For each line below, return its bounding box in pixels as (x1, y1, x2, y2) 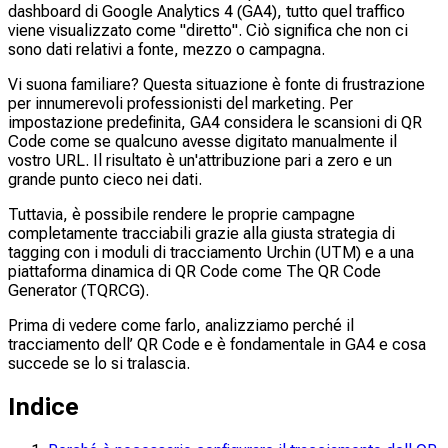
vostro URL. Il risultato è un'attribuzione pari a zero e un (8, 150, 392, 170)
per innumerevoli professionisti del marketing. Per (8, 93, 353, 113)
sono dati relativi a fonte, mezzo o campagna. (8, 39, 325, 59)
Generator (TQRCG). (8, 280, 149, 300)
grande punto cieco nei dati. (8, 169, 202, 189)
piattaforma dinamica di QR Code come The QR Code (8, 261, 381, 281)
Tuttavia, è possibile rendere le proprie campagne (8, 204, 355, 224)
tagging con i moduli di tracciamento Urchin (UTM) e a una (8, 242, 414, 262)
